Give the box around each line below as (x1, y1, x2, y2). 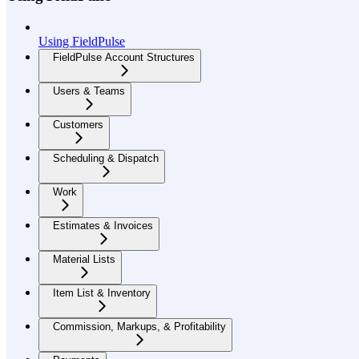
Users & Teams (53, 84, 125, 97)
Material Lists (53, 252, 115, 265)
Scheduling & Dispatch (53, 151, 159, 164)
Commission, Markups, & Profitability (53, 320, 226, 333)
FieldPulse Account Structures (53, 50, 195, 63)
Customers (53, 118, 103, 131)
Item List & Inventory (53, 286, 151, 299)
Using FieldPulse (38, 34, 125, 48)
